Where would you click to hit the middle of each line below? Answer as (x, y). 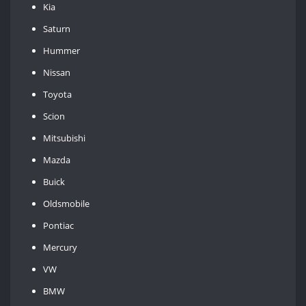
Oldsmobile (67, 203)
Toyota (58, 94)
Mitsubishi (65, 138)
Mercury (60, 247)
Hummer (62, 50)
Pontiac (59, 225)
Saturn (57, 28)
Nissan (57, 72)
